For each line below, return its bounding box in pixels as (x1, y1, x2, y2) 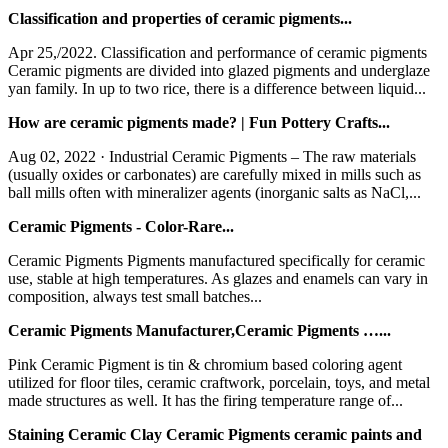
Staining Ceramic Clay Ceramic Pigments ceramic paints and (8, 425, 422, 443)
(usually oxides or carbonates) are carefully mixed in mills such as (8, 165, 421, 183)
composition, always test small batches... (8, 287, 262, 305)
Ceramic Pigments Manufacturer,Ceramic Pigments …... (8, 321, 391, 339)
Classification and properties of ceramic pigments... (8, 9, 352, 27)
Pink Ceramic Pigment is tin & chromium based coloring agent (8, 355, 402, 373)
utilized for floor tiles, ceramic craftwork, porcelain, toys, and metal (8, 373, 430, 391)
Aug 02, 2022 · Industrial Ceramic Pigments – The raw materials (8, 147, 416, 165)
